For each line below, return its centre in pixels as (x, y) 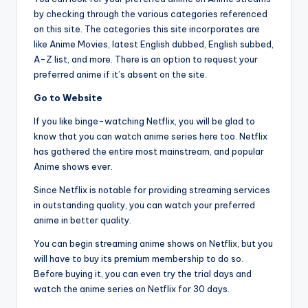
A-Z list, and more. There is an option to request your (146, 59)
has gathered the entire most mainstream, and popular (149, 152)
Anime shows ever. (73, 167)
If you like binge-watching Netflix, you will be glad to (144, 121)
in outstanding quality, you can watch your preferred (144, 205)
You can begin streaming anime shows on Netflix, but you (153, 244)
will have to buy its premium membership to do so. (139, 259)
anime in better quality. (82, 220)
